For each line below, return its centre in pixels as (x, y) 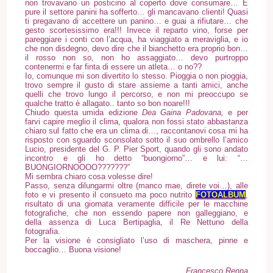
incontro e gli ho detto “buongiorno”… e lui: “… (136, 158)
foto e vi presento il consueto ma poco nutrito (110, 194)
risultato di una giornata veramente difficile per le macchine (136, 204)
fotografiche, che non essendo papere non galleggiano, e (136, 213)
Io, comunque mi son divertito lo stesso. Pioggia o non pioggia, (136, 76)
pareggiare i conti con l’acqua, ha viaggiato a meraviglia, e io (136, 39)
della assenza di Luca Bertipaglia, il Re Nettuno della (136, 222)
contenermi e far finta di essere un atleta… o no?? (114, 66)
